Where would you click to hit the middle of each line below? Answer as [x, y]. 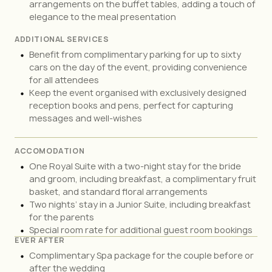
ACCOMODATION [50, 151]
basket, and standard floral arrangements [118, 191]
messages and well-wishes [86, 118]
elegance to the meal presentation [103, 16]
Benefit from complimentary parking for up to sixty [135, 54]
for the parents [62, 217]
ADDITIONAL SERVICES [62, 39]
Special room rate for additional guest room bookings [141, 229]
